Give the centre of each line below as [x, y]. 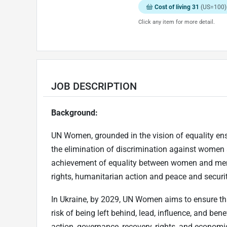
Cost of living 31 [177, 7]
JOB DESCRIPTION [94, 86]
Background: [74, 113]
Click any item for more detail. [176, 22]
